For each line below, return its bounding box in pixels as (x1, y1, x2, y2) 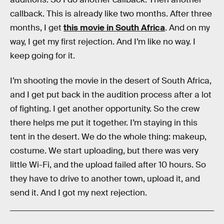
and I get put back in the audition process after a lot (10, 89, 211, 100)
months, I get (10, 22, 63, 33)
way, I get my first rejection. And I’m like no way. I (10, 36, 195, 47)
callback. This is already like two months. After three (10, 8, 212, 19)
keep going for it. (10, 50, 75, 61)
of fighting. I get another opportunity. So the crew (10, 103, 199, 114)
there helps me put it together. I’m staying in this (10, 117, 197, 128)
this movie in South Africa (63, 22, 165, 33)
